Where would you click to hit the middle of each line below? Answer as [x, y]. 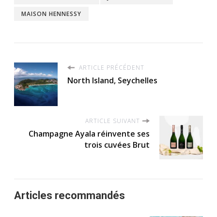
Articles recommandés [70, 195]
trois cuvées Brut [117, 145]
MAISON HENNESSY [51, 14]
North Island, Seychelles [112, 80]
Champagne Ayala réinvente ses [89, 133]
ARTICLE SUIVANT [113, 121]
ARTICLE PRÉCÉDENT [111, 67]
